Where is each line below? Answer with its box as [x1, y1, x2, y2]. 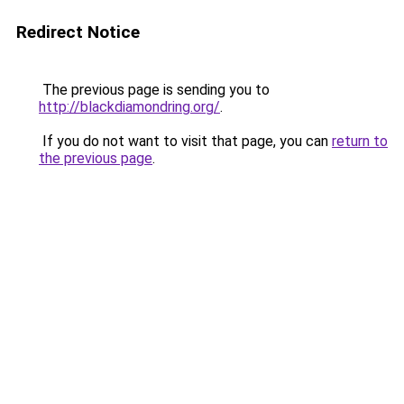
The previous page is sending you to [39, 81, 270, 98]
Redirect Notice [16, 22, 140, 42]
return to [332, 133, 388, 150]
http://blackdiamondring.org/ [39, 98, 220, 115]
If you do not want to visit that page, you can [39, 133, 332, 150]
